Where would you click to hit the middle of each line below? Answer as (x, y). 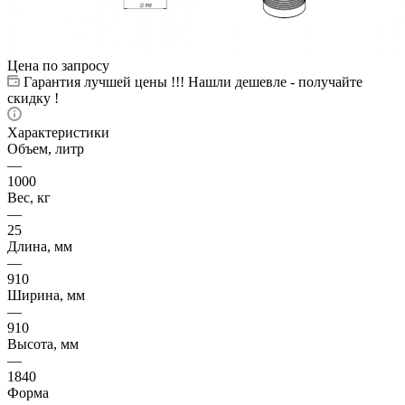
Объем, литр (46, 148)
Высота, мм (43, 344)
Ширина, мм (46, 295)
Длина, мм (40, 246)
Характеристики (58, 132)
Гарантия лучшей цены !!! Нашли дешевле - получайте (193, 81)
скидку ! (33, 98)
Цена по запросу (58, 65)
